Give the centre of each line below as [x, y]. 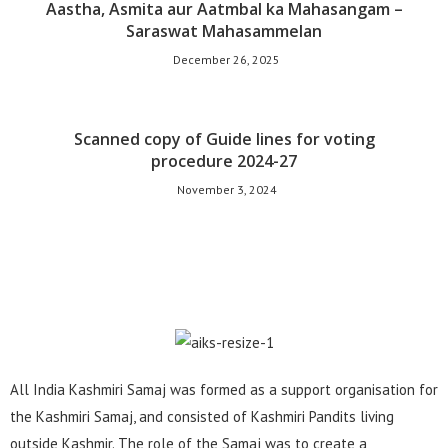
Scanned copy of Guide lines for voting [224, 138]
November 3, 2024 [226, 189]
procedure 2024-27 [224, 160]
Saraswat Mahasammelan [224, 30]
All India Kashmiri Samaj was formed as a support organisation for [224, 390]
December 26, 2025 [226, 59]
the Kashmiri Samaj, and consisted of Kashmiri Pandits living [202, 417]
